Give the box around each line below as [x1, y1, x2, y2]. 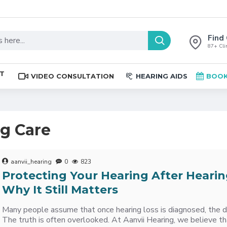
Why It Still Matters [2, 183, 119, 197]
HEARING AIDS [136, 71, 187, 80]
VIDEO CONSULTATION [31, 71, 114, 80]
